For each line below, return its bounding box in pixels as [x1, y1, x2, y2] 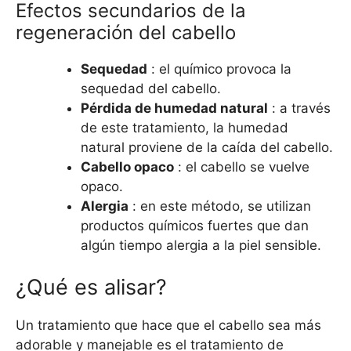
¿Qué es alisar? [16, 274, 167, 301]
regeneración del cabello [16, 20, 236, 44]
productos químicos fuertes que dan [81, 217, 309, 233]
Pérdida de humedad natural [81, 100, 268, 116]
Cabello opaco [81, 158, 174, 175]
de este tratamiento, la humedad [81, 119, 288, 136]
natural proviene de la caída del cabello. [81, 139, 333, 155]
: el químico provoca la [147, 60, 291, 77]
